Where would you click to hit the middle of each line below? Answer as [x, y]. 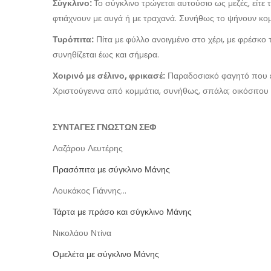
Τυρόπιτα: [73, 39]
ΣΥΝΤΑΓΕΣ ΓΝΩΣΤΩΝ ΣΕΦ [104, 127]
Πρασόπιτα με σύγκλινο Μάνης [111, 169]
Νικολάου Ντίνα [82, 233]
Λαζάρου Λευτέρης [88, 148]
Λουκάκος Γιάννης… [90, 191]
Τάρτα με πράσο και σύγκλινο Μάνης [122, 212]
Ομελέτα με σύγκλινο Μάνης [106, 254]
